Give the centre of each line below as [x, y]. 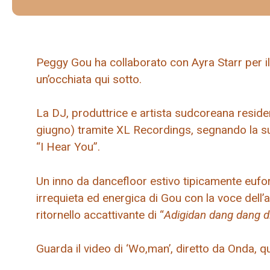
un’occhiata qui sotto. [89, 79]
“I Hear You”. [68, 147]
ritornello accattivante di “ [100, 215]
